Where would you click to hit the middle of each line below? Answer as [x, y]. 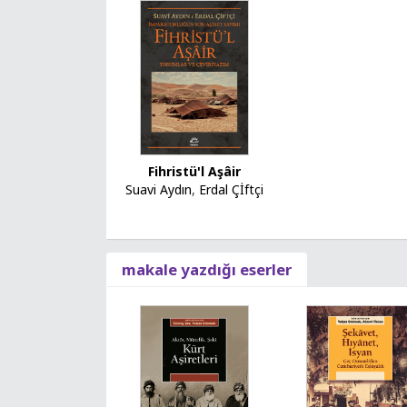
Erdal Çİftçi [231, 190]
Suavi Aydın [158, 190]
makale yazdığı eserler [207, 270]
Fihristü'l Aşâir [194, 172]
